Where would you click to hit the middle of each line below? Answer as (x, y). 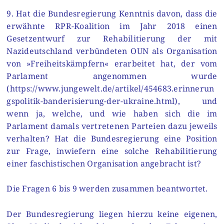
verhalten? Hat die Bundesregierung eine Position (112, 138)
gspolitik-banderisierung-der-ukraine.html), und (112, 101)
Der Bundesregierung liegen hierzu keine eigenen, (112, 214)
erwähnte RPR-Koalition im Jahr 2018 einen (112, 26)
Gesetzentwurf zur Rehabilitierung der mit (112, 38)
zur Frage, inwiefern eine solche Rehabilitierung (112, 151)
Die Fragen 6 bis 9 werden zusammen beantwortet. (107, 189)
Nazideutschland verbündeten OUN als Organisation (112, 51)
